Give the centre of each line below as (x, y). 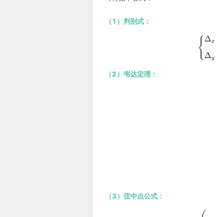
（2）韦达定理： (131, 74)
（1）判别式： (128, 21)
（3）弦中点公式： (135, 196)
